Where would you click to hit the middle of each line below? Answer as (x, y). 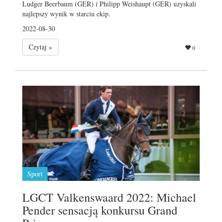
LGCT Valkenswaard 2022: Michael (109, 197)
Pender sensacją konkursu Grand (100, 210)
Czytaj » (40, 47)
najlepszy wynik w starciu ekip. (66, 13)
